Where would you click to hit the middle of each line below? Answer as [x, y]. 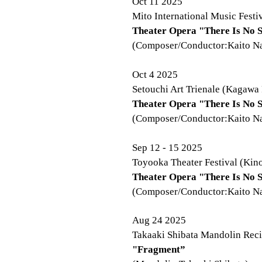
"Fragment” [159, 249]
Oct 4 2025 [155, 75]
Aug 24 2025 [159, 220]
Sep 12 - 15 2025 [167, 148]
